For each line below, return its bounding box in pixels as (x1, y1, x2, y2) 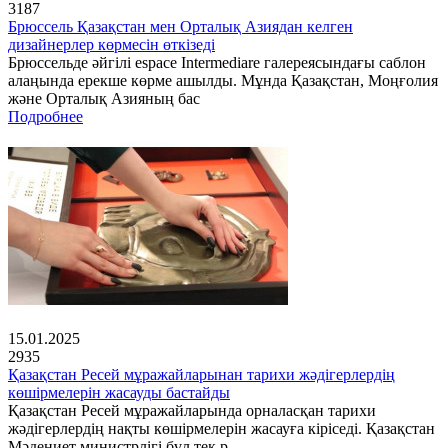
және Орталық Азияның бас (8, 90, 200, 108)
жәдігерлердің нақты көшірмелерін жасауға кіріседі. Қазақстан (8, 420, 435, 438)
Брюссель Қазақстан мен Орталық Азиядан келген (8, 18, 353, 36)
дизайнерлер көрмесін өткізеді (8, 36, 215, 54)
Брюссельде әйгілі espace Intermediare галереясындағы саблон (8, 54, 426, 72)
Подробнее (8, 108, 83, 126)
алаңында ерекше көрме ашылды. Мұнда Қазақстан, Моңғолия (8, 72, 438, 90)
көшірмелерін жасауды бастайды (8, 384, 230, 402)
